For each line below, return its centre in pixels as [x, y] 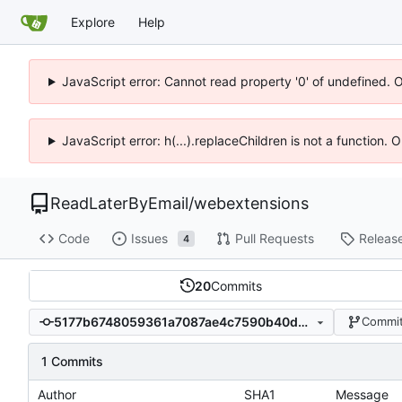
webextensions [251, 203]
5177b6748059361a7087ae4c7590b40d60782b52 [302, 322]
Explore [93, 22]
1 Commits [72, 361]
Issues [149, 239]
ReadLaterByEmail [119, 203]
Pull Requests [274, 239]
